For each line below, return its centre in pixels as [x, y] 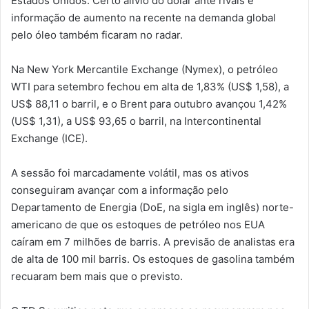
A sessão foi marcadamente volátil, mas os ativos [130, 172]
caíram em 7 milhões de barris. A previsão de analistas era [153, 241]
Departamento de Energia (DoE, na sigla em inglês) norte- [152, 207]
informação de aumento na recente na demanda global [143, 17]
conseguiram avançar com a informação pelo [120, 190]
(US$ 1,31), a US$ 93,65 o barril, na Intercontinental [136, 121]
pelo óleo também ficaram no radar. [97, 34]
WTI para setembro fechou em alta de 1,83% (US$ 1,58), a [150, 86]
